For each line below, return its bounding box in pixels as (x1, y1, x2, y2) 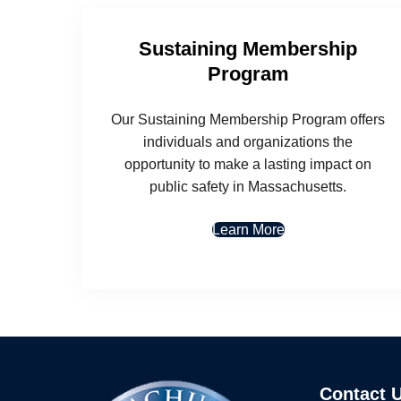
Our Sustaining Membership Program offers (111, 111, 386, 127)
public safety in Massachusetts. (149, 178, 347, 194)
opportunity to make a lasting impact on (124, 156, 372, 172)
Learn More (211, 221, 285, 237)
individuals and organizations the (143, 133, 354, 149)
